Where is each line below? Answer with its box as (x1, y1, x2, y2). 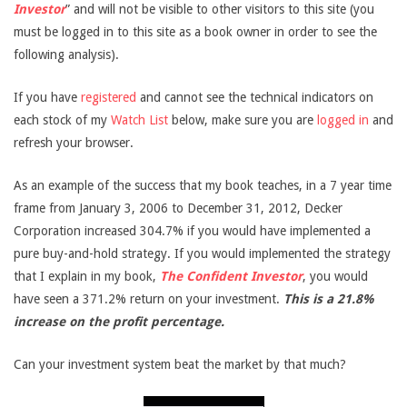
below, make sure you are (168, 113, 317, 127)
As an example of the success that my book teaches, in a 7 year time (14, 178, 392, 193)
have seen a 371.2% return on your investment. (14, 292, 283, 306)
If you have (14, 90, 81, 104)
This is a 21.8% (283, 292, 373, 306)
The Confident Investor (160, 269, 303, 283)
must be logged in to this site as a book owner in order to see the (14, 25, 377, 39)
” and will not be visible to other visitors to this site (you (65, 2, 374, 16)
